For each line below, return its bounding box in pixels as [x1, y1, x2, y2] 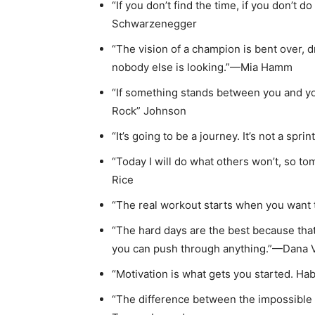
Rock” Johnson [112, 104, 186, 117]
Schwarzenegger [112, 17, 197, 30]
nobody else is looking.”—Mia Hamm [112, 60, 292, 74]
